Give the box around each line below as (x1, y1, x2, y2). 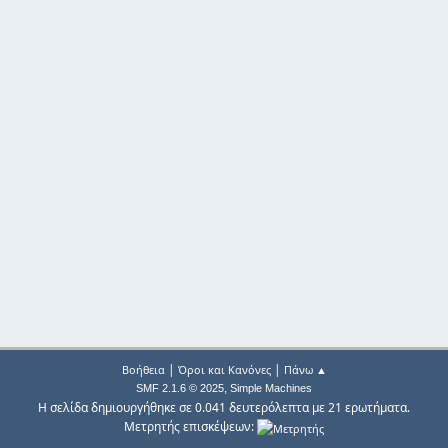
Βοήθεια (121, 362, 165, 378)
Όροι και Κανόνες (177, 362, 271, 378)
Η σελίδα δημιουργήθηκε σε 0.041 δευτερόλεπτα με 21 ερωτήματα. (38, 399, 410, 417)
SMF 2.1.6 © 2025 (136, 382, 224, 395)
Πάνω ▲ (283, 362, 327, 378)
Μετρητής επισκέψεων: (124, 418, 257, 436)
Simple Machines (230, 382, 312, 395)
